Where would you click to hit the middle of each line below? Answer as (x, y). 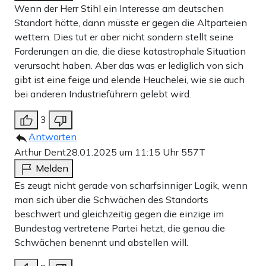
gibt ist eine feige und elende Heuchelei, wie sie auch (129, 79)
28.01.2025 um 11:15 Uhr (123, 152)
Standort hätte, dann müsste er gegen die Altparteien (131, 22)
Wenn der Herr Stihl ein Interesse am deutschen (119, 8)
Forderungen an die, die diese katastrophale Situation (130, 51)
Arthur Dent (40, 152)
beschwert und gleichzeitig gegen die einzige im (119, 213)
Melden (52, 168)
